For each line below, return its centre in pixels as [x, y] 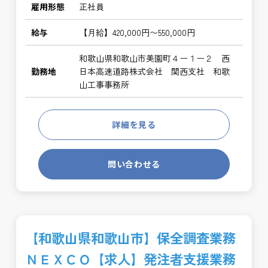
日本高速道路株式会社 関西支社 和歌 [155, 71]
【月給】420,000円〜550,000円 [137, 32]
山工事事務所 [104, 84]
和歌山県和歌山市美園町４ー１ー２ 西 [155, 58]
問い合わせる [134, 164]
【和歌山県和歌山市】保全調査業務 [131, 237]
